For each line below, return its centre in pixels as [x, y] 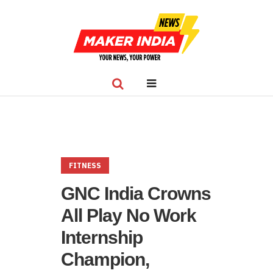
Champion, [105, 259]
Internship [102, 237]
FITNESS [85, 165]
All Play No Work [129, 215]
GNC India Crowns [136, 193]
